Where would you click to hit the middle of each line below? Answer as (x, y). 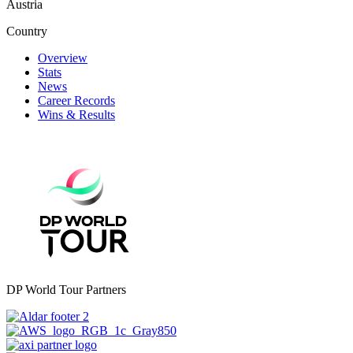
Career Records (76, 100)
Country (27, 31)
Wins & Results (76, 114)
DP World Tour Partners (66, 289)
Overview (63, 58)
